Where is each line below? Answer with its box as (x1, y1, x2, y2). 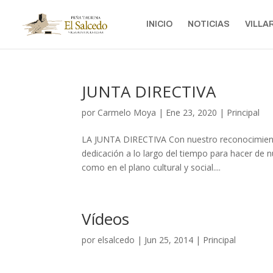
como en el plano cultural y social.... (82, 161, 221, 173)
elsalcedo (97, 234, 135, 246)
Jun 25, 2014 (144, 234, 194, 246)
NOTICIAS (188, 19, 230, 29)
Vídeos (82, 208, 130, 230)
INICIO (146, 19, 172, 29)
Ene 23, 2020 (166, 107, 218, 118)
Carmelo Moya (97, 107, 157, 118)
